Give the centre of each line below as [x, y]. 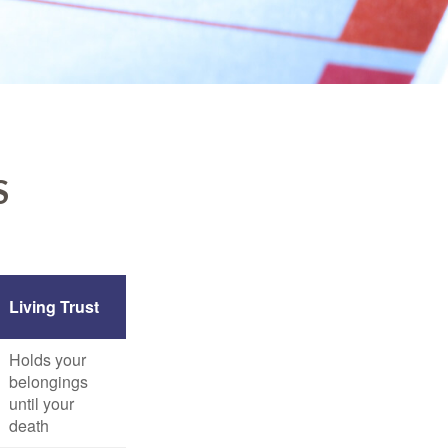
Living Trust [54, 306]
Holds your [47, 359]
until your [41, 403]
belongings [48, 381]
